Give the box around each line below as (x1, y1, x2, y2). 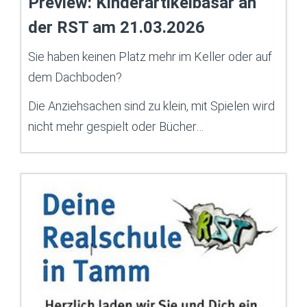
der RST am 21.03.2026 (28, 17, 205, 37)
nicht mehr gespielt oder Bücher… (28, 119, 204, 134)
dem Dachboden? (28, 69, 122, 84)
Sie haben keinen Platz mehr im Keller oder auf (28, 49, 272, 64)
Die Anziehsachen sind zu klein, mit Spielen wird (28, 98, 275, 113)
